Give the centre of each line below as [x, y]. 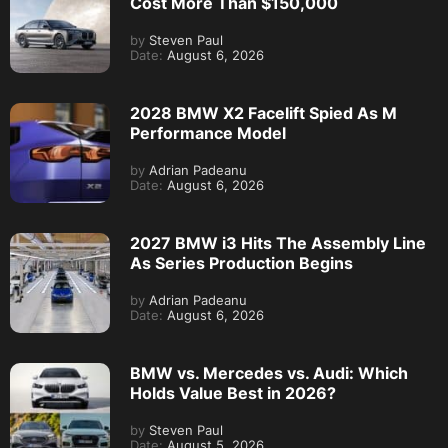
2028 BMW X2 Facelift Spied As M [263, 112]
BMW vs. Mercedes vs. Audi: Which [269, 372]
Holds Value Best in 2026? [233, 392]
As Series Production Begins [241, 262]
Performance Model [208, 132]
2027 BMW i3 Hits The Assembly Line [278, 242]
